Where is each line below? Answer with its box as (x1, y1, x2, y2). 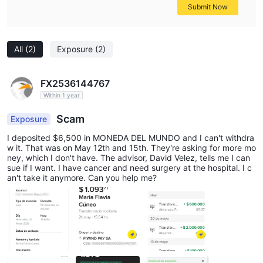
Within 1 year (43, 91, 80, 99)
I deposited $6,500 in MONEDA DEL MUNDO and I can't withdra (7, 132, 254, 143)
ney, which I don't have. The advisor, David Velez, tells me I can (7, 152, 250, 163)
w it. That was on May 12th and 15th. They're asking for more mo (7, 142, 256, 153)
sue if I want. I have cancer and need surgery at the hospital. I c (7, 162, 252, 173)
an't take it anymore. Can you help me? (7, 172, 157, 183)
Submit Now (188, 2, 228, 11)
